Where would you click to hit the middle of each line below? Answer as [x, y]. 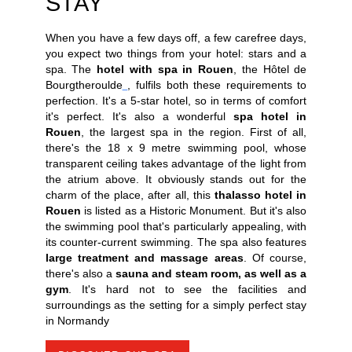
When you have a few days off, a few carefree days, [176, 38]
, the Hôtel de [270, 70]
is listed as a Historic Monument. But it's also [194, 211]
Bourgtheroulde [84, 85]
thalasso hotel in [261, 195]
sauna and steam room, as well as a [211, 274]
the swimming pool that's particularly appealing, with [176, 227]
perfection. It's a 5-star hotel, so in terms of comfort [176, 101]
